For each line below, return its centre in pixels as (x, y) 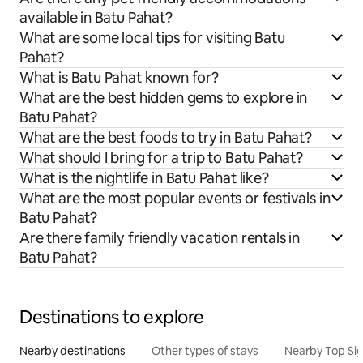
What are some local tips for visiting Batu (152, 38)
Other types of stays (205, 351)
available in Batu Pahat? (96, 18)
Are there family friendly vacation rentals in (160, 238)
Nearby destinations (73, 351)
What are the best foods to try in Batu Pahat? (166, 138)
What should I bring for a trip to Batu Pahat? (161, 158)
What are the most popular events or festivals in (175, 199)
